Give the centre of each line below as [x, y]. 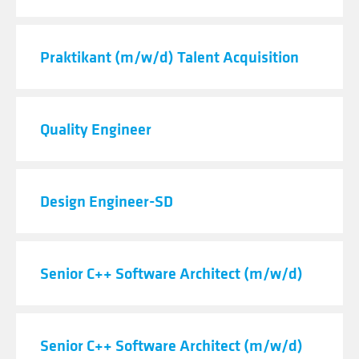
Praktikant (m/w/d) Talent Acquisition [169, 56]
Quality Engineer [96, 129]
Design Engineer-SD [107, 201]
